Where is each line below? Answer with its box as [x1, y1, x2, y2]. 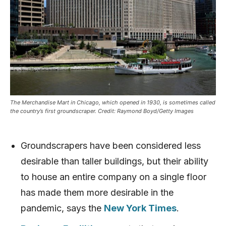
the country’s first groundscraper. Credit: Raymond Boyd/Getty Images [10, 107, 194, 115]
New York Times [104, 202, 177, 213]
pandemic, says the [21, 202, 104, 213]
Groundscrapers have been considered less [21, 140, 201, 151]
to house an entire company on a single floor [21, 171, 206, 182]
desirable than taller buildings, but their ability [21, 155, 208, 166]
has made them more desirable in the [21, 187, 174, 198]
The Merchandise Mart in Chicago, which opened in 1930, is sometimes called [10, 98, 215, 106]
